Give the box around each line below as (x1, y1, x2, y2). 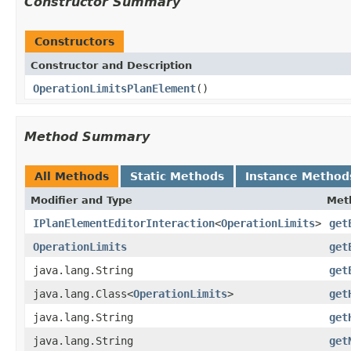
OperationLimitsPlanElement (33, 81, 196, 95)
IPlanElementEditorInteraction (33, 216, 215, 230)
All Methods (34, 169, 109, 183)
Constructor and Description (31, 59, 192, 71)
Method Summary (24, 128, 150, 144)
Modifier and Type (31, 194, 132, 206)
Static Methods (130, 169, 224, 183)
